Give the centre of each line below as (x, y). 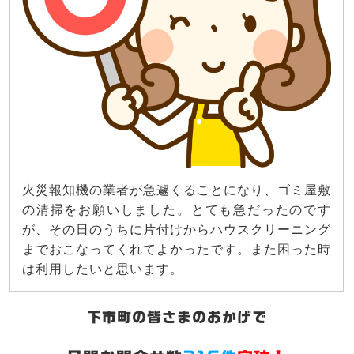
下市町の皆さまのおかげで (177, 316)
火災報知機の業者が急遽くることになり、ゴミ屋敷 (177, 190)
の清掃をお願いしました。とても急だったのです (177, 209)
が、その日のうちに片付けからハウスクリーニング (177, 229)
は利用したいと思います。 (103, 269)
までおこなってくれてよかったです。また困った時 (177, 249)
